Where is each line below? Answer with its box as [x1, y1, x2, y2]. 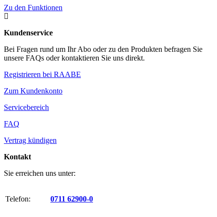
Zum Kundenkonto [4, 87, 62, 95]
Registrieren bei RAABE [4, 70, 81, 79]
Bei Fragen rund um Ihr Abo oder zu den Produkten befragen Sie [4, 45, 202, 54]
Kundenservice [4, 29, 53, 37]
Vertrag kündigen [4, 136, 57, 145]
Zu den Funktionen [4, 3, 62, 12]
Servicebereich [4, 103, 49, 112]
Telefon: [5, 195, 31, 203]
